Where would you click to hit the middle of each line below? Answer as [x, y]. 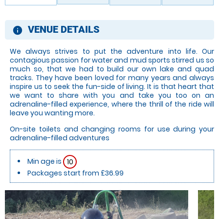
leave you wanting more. [52, 113]
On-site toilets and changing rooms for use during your [112, 129]
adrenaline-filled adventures [60, 138]
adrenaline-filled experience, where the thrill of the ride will [112, 104]
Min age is [45, 161]
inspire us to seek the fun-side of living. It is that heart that [112, 86]
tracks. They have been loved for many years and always [112, 77]
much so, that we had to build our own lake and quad [112, 69]
